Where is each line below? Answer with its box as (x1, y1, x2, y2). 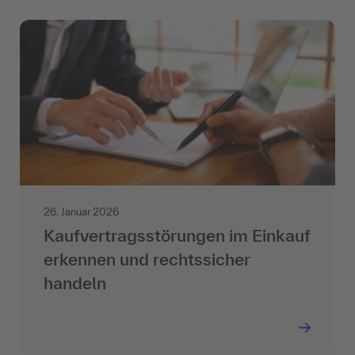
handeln (44, 273, 106, 293)
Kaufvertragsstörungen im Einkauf (44, 226, 311, 246)
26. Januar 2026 (44, 206, 119, 219)
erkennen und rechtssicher (44, 250, 250, 269)
